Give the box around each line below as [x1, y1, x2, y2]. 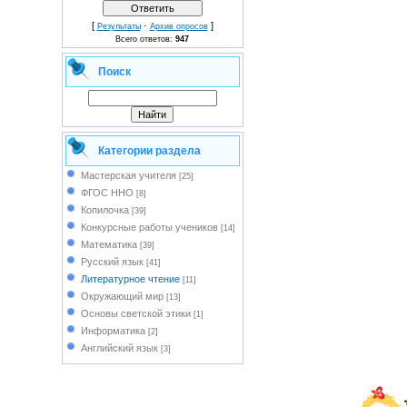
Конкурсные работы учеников [80, 222, 218, 233]
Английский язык [80, 342, 158, 353]
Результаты [96, 22, 141, 31]
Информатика [80, 325, 145, 336]
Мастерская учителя [80, 170, 176, 181]
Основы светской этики [80, 308, 191, 319]
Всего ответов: [115, 35, 175, 44]
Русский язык [80, 256, 144, 267]
